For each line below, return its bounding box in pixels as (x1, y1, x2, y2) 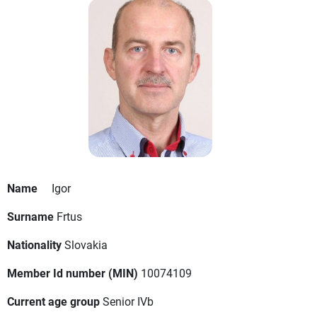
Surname (7, 209, 54, 224)
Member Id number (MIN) (7, 265, 138, 281)
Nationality (7, 237, 62, 253)
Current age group (7, 294, 100, 309)
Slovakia (64, 237, 108, 253)
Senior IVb (103, 294, 154, 309)
